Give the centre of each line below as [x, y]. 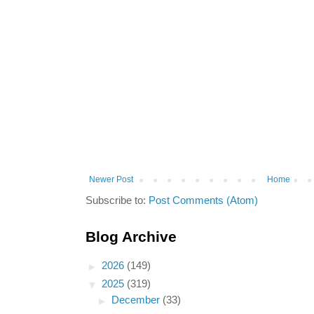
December [137, 300]
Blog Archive [131, 237]
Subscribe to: [117, 201]
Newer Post [111, 180]
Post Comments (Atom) [203, 201]
